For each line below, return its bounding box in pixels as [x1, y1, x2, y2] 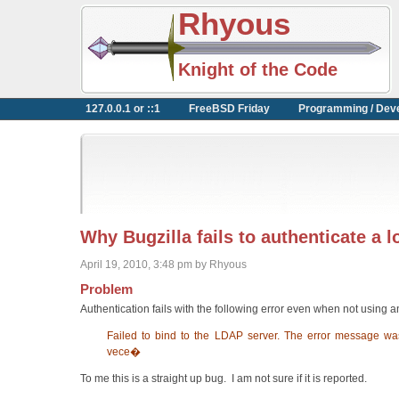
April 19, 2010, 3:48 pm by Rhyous [80, 258, 247, 271]
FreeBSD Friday [189, 102, 270, 115]
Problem [80, 281, 133, 297]
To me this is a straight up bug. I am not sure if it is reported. [80, 372, 367, 386]
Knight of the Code [178, 59, 338, 79]
